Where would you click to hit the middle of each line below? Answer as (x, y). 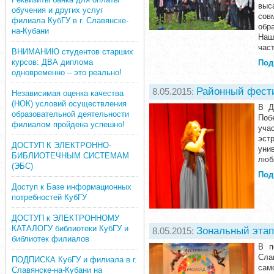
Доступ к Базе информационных (72, 187)
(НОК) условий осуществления (69, 104)
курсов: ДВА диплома (52, 62)
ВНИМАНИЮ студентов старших (72, 52)
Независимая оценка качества (68, 93)
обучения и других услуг (57, 10)
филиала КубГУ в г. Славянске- (70, 20)
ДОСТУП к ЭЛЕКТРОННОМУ (65, 218)
